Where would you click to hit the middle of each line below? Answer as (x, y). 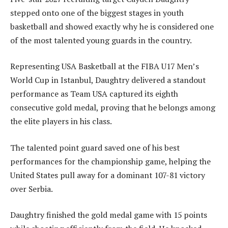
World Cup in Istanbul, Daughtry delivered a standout (108, 80)
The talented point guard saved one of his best (95, 147)
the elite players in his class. (61, 121)
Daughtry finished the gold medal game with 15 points (109, 215)
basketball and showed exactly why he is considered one (112, 26)
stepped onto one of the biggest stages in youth (97, 12)
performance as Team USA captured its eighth (94, 94)
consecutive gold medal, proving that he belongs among (113, 108)
